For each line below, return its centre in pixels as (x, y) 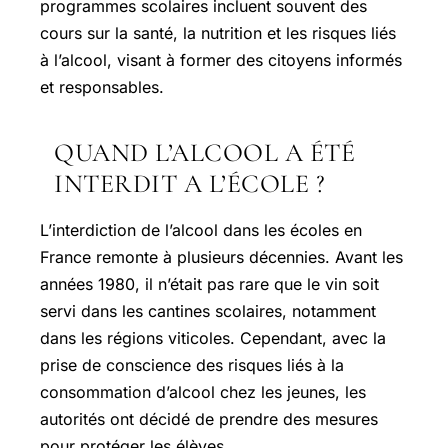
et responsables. (102, 86)
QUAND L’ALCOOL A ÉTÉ (204, 152)
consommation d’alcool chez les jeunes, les (203, 391)
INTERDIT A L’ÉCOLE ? (189, 183)
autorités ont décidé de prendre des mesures (209, 418)
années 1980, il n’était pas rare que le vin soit (209, 283)
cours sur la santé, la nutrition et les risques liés (218, 32)
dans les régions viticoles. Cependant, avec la (213, 337)
